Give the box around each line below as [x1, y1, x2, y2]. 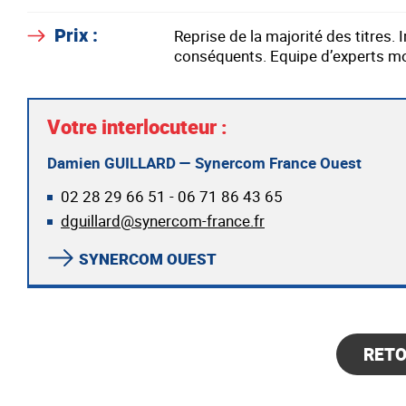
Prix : [54, 23, 98, 47]
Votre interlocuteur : [47, 113, 227, 140]
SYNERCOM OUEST [79, 248, 217, 269]
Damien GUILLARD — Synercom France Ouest [47, 152, 362, 173]
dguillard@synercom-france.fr [61, 210, 265, 231]
